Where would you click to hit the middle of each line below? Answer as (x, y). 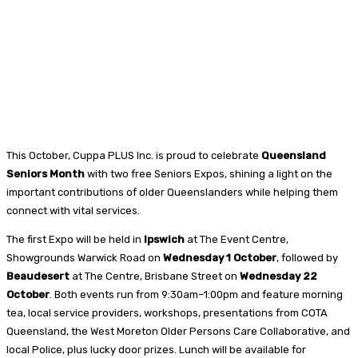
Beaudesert (38, 276)
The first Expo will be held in (75, 239)
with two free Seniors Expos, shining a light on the (209, 173)
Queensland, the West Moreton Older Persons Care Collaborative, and (178, 331)
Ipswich (164, 239)
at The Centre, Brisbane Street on (155, 276)
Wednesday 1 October (220, 257)
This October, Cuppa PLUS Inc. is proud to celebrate (134, 155)
